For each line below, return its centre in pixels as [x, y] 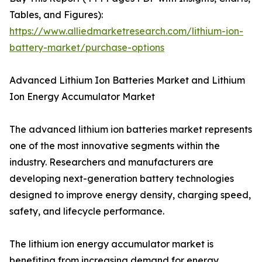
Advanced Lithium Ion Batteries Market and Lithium [127, 80]
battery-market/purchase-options [87, 48]
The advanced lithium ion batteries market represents [131, 130]
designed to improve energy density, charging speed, [130, 195]
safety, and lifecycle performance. [87, 211]
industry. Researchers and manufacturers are [111, 162]
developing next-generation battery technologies [122, 179]
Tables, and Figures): [56, 15]
